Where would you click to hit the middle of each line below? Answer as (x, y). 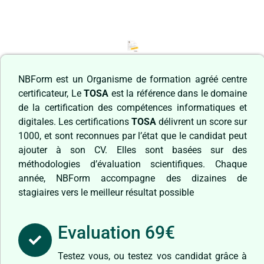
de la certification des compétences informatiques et (133, 108)
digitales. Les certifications (75, 122)
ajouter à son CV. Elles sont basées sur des (133, 150)
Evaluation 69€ (116, 233)
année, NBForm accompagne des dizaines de (133, 179)
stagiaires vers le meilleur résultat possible (106, 193)
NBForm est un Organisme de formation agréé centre (133, 80)
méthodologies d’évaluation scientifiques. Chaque (133, 164)
